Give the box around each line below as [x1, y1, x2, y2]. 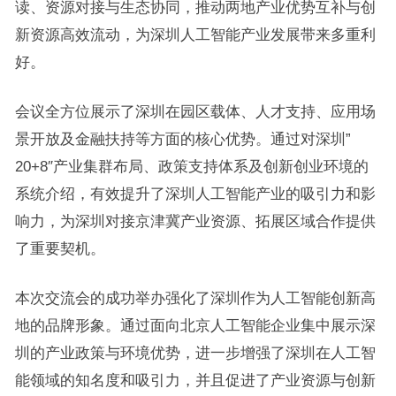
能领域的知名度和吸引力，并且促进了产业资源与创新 [14, 372, 376, 388]
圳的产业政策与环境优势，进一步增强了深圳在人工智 [14, 345, 376, 361]
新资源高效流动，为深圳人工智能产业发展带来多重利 [14, 27, 376, 42]
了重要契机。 [14, 240, 105, 256]
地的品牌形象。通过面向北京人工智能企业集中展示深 [14, 317, 376, 333]
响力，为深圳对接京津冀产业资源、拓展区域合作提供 [14, 213, 376, 229]
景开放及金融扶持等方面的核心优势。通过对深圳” [14, 131, 351, 147]
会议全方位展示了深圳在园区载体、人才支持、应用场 [14, 103, 376, 119]
